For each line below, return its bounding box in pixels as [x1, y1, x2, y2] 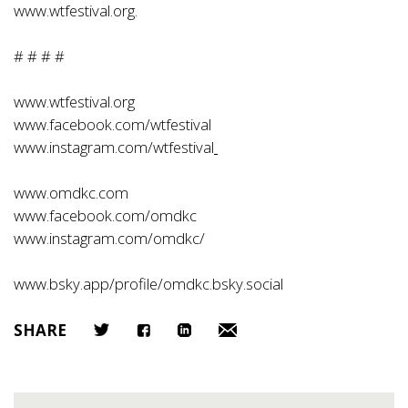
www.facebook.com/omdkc [14, 204, 197, 226]
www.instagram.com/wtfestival [14, 136, 214, 158]
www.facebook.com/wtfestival [14, 113, 211, 135]
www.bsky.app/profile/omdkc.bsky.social [14, 272, 283, 294]
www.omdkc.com [14, 181, 128, 203]
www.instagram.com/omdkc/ [14, 227, 205, 249]
